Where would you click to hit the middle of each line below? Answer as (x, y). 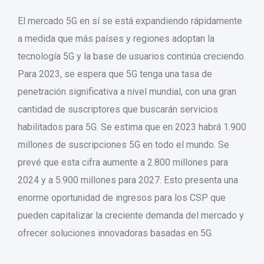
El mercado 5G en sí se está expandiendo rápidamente (130, 21)
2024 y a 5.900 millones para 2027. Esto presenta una (128, 180)
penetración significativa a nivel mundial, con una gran (127, 91)
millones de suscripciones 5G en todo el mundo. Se (123, 144)
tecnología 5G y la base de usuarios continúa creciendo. (132, 56)
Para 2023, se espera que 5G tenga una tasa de (115, 74)
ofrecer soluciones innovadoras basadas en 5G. (115, 233)
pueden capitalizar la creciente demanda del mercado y (131, 215)
